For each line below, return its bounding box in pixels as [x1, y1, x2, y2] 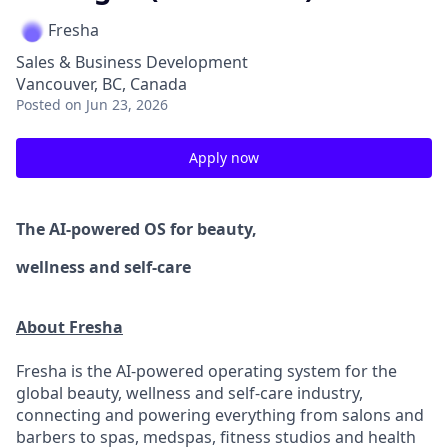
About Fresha [16, 316, 123, 338]
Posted [16, 95, 61, 114]
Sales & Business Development [16, 51, 248, 73]
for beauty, [170, 218, 257, 240]
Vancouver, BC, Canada [16, 73, 187, 95]
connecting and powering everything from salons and [16, 404, 424, 426]
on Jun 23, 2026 [65, 95, 168, 114]
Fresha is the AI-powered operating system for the [16, 360, 397, 382]
